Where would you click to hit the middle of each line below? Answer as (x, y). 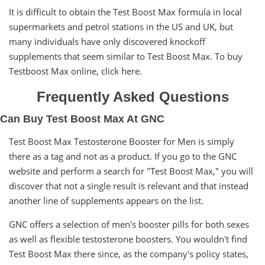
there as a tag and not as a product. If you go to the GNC (123, 156)
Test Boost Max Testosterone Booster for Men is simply (122, 141)
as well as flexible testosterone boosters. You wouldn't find (128, 239)
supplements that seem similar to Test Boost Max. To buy (126, 56)
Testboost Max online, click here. (75, 71)
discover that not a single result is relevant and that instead (129, 185)
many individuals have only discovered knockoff (107, 41)
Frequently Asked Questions (132, 96)
